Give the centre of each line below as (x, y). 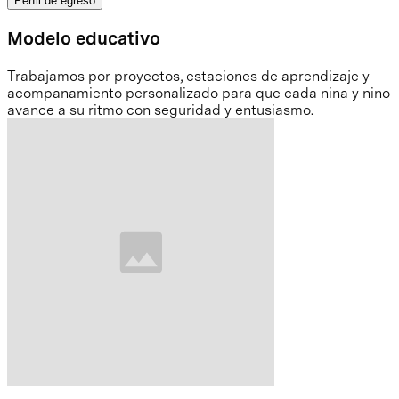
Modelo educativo (84, 38)
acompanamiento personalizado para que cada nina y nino (199, 93)
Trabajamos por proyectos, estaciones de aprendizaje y (188, 76)
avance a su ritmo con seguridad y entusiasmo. (160, 110)
